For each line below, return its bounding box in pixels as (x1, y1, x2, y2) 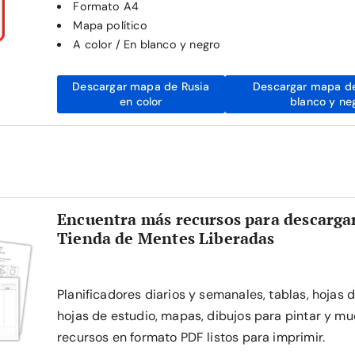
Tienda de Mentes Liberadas (57, 227, 275, 249)
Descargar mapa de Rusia (72, 79, 210, 94)
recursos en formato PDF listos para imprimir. (57, 329, 326, 345)
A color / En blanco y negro (73, 37, 221, 52)
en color (120, 94, 162, 109)
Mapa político (73, 18, 147, 32)
